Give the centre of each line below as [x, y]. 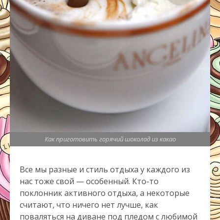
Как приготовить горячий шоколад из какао [110, 139]
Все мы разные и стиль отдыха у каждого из [105, 170]
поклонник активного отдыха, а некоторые [105, 193]
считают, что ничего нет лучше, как [89, 205]
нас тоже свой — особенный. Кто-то [89, 181]
